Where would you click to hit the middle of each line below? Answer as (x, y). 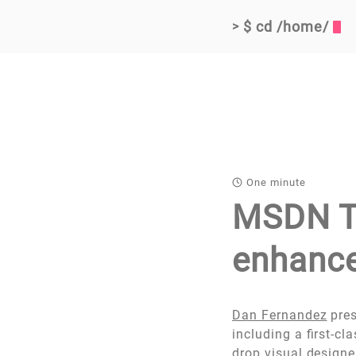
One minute (276, 183)
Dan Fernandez (280, 315)
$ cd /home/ (286, 27)
